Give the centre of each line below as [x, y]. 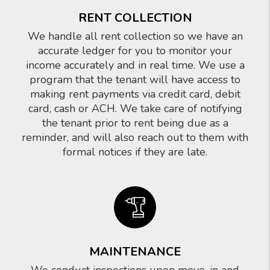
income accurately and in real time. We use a [135, 65]
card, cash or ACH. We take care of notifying [135, 108]
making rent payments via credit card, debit [135, 94]
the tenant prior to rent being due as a [135, 123]
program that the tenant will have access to [135, 80]
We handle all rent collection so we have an [135, 36]
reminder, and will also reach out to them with [135, 137]
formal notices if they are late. [135, 152]
